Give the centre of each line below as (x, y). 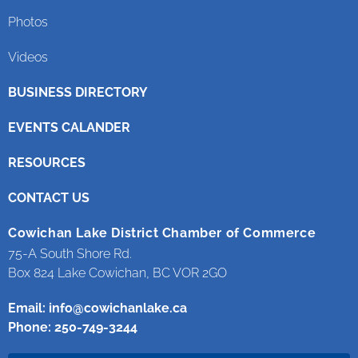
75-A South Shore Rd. (70, 253)
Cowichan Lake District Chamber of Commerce (162, 233)
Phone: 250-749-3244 (73, 327)
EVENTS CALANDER (69, 127)
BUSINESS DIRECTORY (78, 92)
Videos (28, 57)
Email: (28, 308)
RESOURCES (47, 162)
